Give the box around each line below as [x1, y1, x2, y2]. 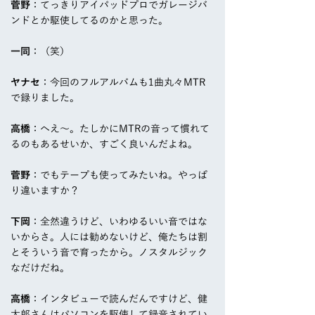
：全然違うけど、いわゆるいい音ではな [30, 217, 207, 227]
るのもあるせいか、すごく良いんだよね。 [11, 139, 198, 150]
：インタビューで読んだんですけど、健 [30, 294, 207, 304]
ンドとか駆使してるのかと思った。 [11, 15, 168, 26]
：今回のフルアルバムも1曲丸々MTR [40, 77, 205, 88]
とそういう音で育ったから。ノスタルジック [11, 247, 207, 258]
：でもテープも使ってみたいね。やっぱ [30, 170, 207, 181]
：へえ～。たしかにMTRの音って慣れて [30, 124, 210, 134]
